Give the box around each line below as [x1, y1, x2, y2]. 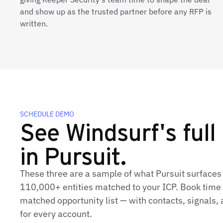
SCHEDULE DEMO [20, 110, 74, 118]
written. [20, 18, 48, 28]
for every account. [20, 208, 92, 220]
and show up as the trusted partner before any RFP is [20, 6, 212, 16]
